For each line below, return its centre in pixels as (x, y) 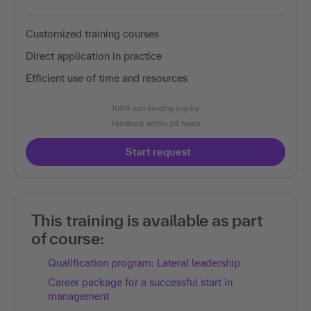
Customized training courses (92, 33)
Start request (158, 151)
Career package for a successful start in (140, 282)
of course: (68, 238)
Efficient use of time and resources (107, 78)
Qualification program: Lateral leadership (144, 262)
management (78, 296)
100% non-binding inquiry (155, 108)
